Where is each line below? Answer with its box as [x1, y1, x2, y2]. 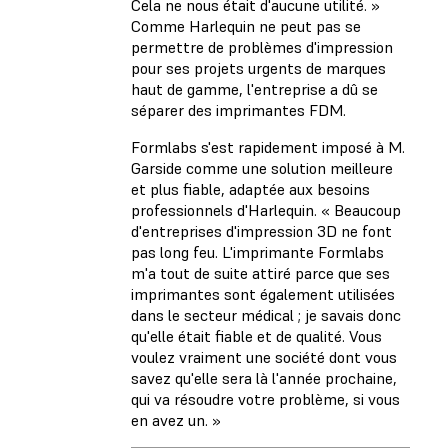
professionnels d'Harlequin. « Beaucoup [131, 200, 401, 221]
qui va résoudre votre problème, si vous [131, 389, 400, 410]
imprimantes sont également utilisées [131, 284, 395, 305]
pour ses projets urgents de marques [131, 58, 386, 79]
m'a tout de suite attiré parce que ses [131, 263, 390, 284]
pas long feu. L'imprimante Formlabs [131, 242, 384, 263]
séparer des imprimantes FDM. [131, 100, 350, 121]
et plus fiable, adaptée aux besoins [131, 179, 370, 200]
